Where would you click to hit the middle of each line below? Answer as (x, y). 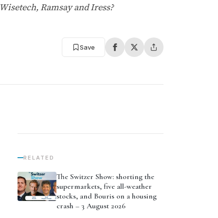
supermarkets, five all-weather (104, 186)
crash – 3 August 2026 (91, 206)
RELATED (39, 158)
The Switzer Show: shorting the (105, 177)
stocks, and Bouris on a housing (107, 196)
